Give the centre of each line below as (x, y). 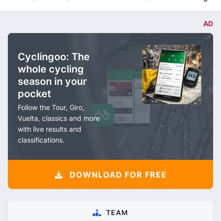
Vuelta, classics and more (59, 118)
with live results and (50, 129)
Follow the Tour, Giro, (51, 107)
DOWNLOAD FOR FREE (117, 175)
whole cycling (51, 69)
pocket (35, 94)
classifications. (41, 140)
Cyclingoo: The (54, 57)
